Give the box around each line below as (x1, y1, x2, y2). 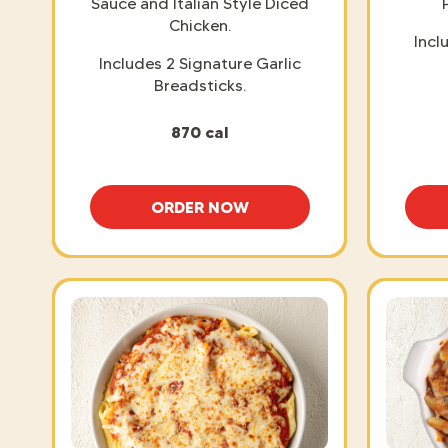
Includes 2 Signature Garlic (98, 53, 301, 73)
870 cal (170, 121, 229, 142)
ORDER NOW (150, 196, 249, 217)
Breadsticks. (153, 75, 246, 95)
